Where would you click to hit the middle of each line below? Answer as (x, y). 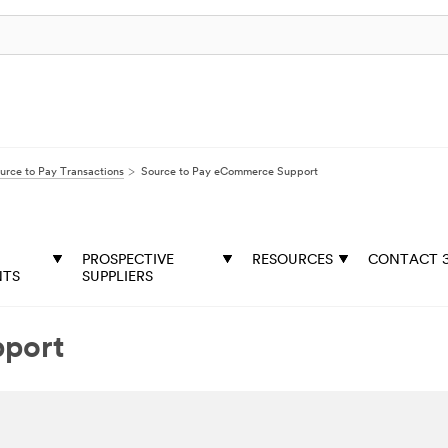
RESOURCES (292, 260)
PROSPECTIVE (128, 260)
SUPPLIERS (117, 277)
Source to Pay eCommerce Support (229, 172)
